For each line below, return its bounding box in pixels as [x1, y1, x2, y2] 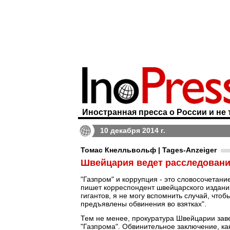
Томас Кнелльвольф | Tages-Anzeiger [81, 146, 217, 154]
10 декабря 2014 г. [100, 126, 165, 135]
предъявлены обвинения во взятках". [81, 200, 206, 208]
